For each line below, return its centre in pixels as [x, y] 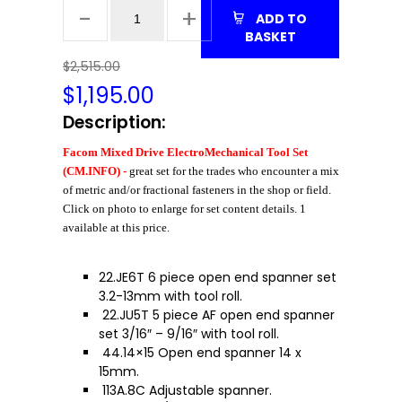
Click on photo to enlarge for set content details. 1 [184, 209]
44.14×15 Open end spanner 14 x [200, 353]
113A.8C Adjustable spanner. [185, 391]
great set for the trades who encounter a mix [234, 171]
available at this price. [116, 228]
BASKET [270, 37]
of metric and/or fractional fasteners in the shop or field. [197, 190]
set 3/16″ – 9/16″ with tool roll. [189, 334]
